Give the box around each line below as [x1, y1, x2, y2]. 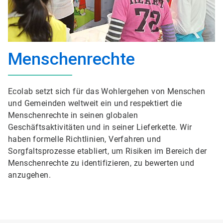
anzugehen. [8, 170, 51, 180]
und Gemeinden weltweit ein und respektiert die [8, 99, 182, 108]
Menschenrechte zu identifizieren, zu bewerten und [8, 158, 195, 168]
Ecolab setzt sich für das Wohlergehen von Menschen [8, 87, 205, 96]
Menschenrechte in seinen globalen [8, 111, 138, 120]
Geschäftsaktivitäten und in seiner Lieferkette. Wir [8, 122, 192, 132]
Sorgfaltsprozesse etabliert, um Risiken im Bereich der [8, 146, 207, 156]
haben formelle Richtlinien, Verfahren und [8, 134, 161, 144]
